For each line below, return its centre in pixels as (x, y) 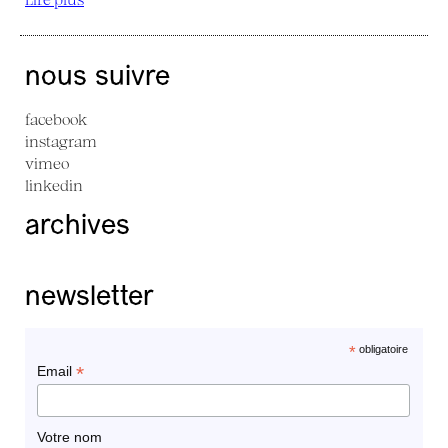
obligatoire (381, 349)
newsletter (89, 298)
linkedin (54, 185)
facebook (56, 119)
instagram (61, 141)
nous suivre (97, 78)
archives (77, 227)
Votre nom (69, 436)
